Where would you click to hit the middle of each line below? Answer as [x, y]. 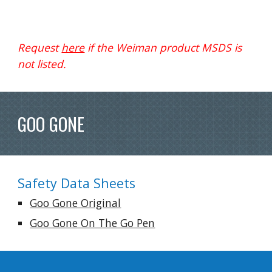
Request [40, 47]
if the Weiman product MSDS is [163, 47]
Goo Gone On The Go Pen [93, 223]
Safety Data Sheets [77, 183]
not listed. [42, 64]
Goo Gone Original [76, 203]
